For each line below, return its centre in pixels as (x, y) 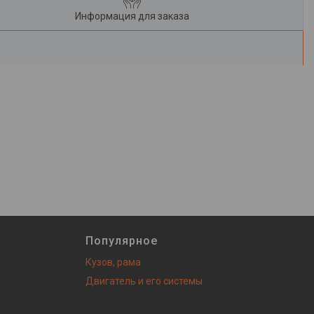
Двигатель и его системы (144, 281)
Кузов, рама (113, 262)
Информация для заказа (132, 16)
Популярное (122, 241)
